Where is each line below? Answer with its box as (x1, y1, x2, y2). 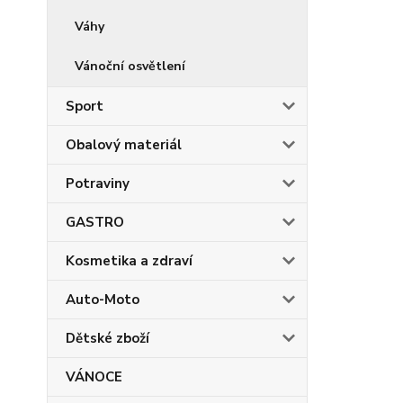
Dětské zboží (66, 329, 149, 347)
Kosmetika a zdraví (66, 252, 193, 270)
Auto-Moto (66, 291, 139, 309)
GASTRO (66, 213, 124, 231)
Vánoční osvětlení (75, 58, 185, 75)
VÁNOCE (66, 368, 122, 386)
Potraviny (66, 175, 130, 193)
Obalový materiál (66, 136, 182, 154)
